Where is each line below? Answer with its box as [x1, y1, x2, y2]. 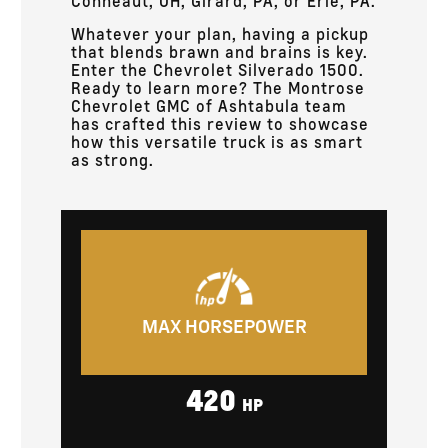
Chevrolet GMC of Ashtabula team [71, 94, 347, 116]
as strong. [71, 148, 154, 170]
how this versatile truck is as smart [71, 130, 363, 152]
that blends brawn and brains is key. [71, 40, 368, 62]
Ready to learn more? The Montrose [71, 76, 365, 98]
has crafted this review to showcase [71, 112, 369, 134]
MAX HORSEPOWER [141, 319, 307, 338]
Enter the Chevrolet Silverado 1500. [71, 58, 364, 80]
